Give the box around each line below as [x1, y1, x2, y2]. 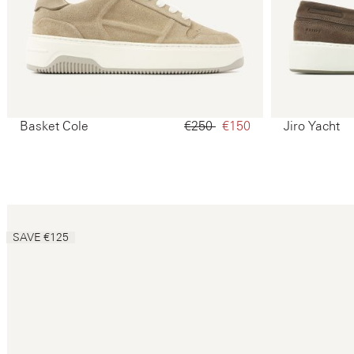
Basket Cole [20, 119, 88, 134]
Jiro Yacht [284, 119, 340, 134]
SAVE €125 [13, 231, 69, 244]
